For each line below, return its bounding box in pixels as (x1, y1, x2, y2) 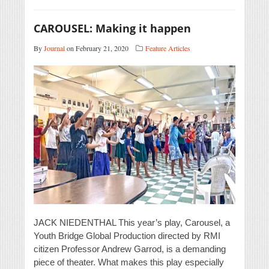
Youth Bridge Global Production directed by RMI (34, 231, 220, 241)
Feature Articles (145, 43, 190, 53)
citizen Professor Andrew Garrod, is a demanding (34, 244, 226, 255)
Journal (44, 43, 65, 53)
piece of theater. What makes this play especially (34, 257, 224, 268)
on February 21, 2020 (65, 43, 128, 53)
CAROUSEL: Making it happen (34, 21, 191, 36)
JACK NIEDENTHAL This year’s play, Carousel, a (34, 217, 230, 228)
